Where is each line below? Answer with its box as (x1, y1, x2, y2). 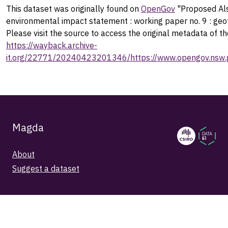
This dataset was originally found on (6, 3, 141, 14)
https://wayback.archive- (6, 40, 97, 50)
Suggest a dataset (12, 163, 79, 174)
